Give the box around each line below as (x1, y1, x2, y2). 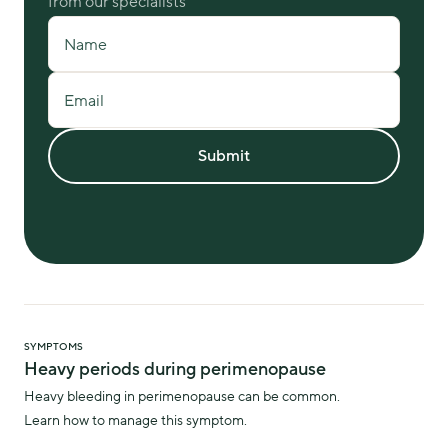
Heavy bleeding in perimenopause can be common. (24, 387, 340, 406)
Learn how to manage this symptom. (24, 411, 247, 430)
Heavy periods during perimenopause (24, 357, 326, 381)
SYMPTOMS (24, 340, 83, 354)
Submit (198, 145, 250, 167)
